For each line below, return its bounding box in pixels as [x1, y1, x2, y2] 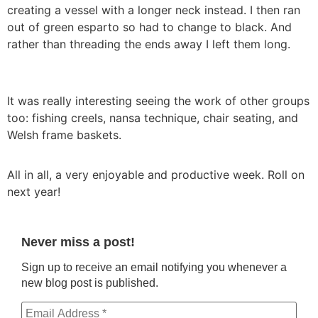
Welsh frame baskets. [7, 127, 121, 142]
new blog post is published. [21, 277, 158, 290]
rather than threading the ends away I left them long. [7, 36, 290, 51]
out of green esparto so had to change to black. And [7, 19, 292, 34]
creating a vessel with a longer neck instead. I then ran [7, 2, 300, 17]
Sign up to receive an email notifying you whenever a [21, 261, 287, 274]
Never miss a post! [21, 234, 135, 249]
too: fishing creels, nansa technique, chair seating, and [7, 110, 298, 125]
